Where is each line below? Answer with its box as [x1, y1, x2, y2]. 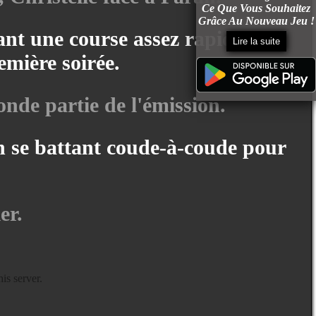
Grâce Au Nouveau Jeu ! [197, 15, 315, 27]
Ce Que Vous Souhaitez [202, 2, 310, 14]
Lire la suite [232, 36, 280, 47]
